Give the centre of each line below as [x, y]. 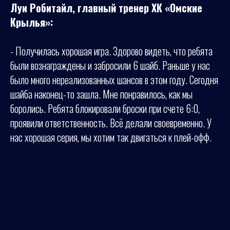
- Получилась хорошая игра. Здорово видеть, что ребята [111, 51]
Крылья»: [32, 22]
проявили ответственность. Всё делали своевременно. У [111, 122]
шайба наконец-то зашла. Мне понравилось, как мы [101, 94]
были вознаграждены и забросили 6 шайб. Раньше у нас [110, 65]
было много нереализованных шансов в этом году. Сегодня [114, 79]
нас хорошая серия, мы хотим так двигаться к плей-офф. [111, 137]
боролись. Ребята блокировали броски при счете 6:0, [105, 108]
